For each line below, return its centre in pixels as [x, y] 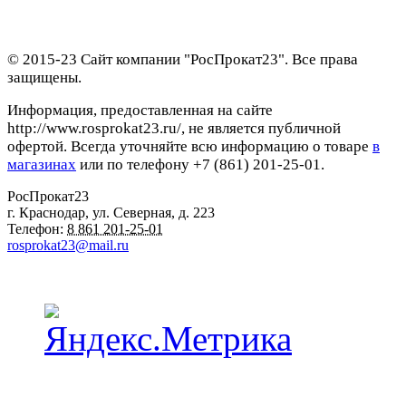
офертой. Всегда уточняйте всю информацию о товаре [190, 147]
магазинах [42, 165]
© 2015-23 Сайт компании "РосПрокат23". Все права [183, 60]
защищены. [44, 78]
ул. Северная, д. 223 [154, 213]
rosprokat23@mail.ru [68, 246]
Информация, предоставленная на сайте [140, 111]
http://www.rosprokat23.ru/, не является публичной [174, 129]
